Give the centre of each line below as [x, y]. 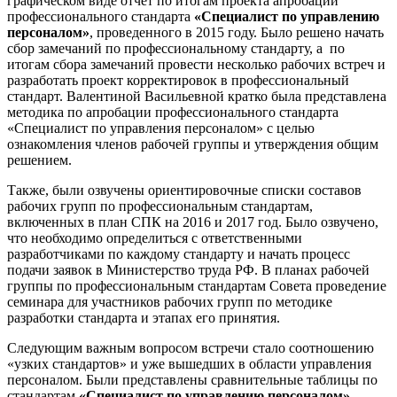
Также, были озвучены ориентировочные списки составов [184, 190]
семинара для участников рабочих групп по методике [170, 301]
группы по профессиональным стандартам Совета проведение [197, 285]
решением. [39, 160]
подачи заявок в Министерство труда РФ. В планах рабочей [188, 269]
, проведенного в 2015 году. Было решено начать [237, 32]
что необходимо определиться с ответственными [155, 237]
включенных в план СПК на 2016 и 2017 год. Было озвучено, [193, 222]
